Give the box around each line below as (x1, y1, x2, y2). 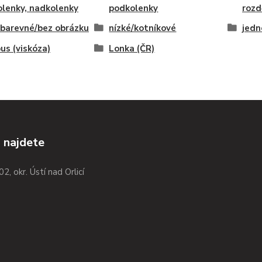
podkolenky (109, 2, 158, 14)
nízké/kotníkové (109, 22, 177, 34)
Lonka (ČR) (109, 43, 155, 54)
